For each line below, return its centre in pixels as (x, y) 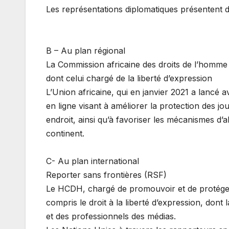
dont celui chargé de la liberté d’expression (129, 78)
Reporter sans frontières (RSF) (106, 175)
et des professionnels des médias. (111, 216)
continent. (65, 134)
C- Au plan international (93, 161)
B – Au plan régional (86, 51)
